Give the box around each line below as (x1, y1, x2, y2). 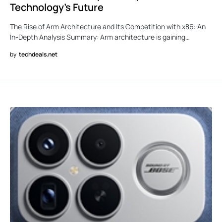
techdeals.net (19, 50, 57, 58)
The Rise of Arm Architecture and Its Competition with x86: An (10, 21, 206, 31)
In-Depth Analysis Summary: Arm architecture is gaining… (10, 32, 190, 42)
